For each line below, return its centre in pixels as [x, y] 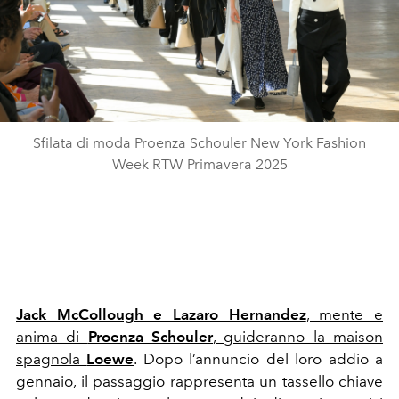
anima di [52, 336]
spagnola [52, 358]
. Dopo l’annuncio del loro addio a [259, 358]
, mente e [345, 314]
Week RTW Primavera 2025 [199, 164]
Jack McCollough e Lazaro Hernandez [161, 314]
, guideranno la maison [298, 336]
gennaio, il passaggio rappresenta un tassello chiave [199, 381]
